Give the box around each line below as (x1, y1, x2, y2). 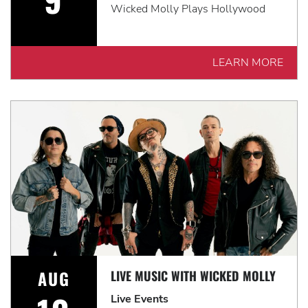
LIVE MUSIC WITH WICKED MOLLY (110, 267, 276, 285)
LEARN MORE (212, 55, 283, 70)
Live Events (110, 291, 168, 307)
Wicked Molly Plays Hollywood (110, 1, 265, 16)
